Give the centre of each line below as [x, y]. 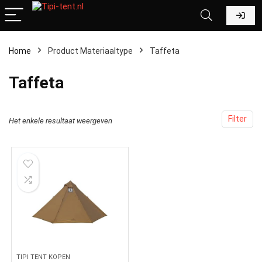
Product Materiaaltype [90, 51]
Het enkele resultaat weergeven [61, 121]
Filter [237, 119]
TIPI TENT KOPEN [44, 257]
